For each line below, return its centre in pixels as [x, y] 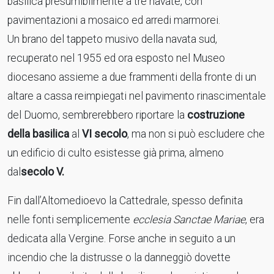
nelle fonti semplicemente [70, 220]
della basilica [39, 134]
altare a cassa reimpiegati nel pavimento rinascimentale [137, 96]
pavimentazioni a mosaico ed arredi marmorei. [114, 20]
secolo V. [43, 172]
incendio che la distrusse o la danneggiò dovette [119, 257]
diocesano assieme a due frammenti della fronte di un [132, 77]
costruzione [216, 115]
